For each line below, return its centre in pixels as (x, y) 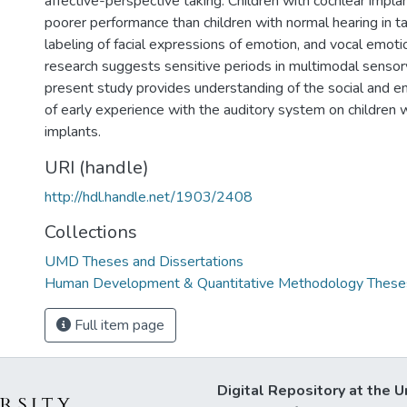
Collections (91, 232)
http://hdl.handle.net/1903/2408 (149, 197)
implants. (73, 132)
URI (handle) (97, 168)
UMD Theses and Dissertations (144, 262)
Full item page (118, 325)
